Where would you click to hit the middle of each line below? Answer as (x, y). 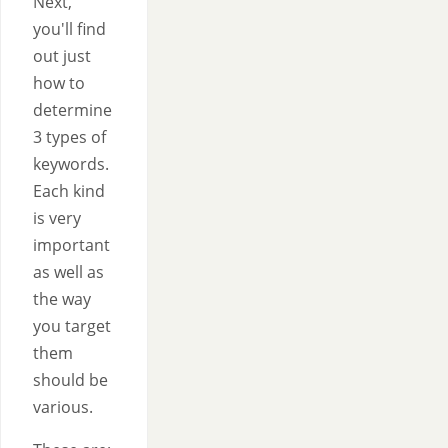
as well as (68, 272)
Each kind (69, 191)
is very (57, 218)
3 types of (69, 137)
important (71, 245)
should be (70, 380)
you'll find (69, 29)
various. (63, 407)
